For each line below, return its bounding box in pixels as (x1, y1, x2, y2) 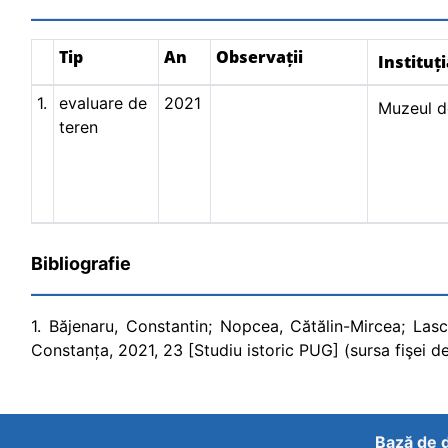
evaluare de (59, 93, 147, 113)
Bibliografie (31, 253, 131, 274)
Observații (216, 46, 303, 68)
